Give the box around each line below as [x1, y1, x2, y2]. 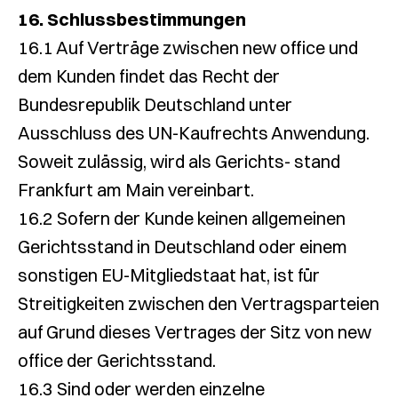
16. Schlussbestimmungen [18, 8, 246, 30]
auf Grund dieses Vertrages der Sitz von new [18, 321, 371, 343]
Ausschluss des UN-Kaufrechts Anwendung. [18, 122, 370, 144]
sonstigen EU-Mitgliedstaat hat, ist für [18, 264, 320, 286]
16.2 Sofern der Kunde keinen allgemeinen [18, 207, 346, 229]
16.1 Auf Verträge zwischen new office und [18, 36, 358, 59]
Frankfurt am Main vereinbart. [18, 179, 254, 201]
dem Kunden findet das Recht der [18, 65, 280, 87]
